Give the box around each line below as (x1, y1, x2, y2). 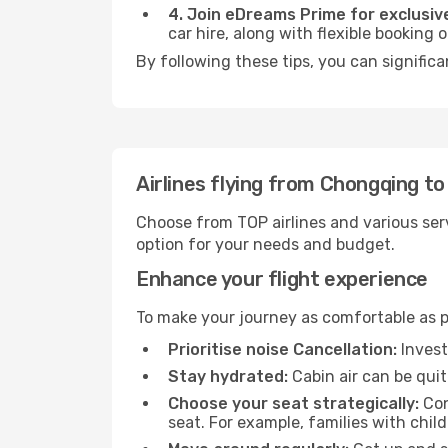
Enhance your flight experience (136, 267, 428, 291)
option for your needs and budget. (136, 235, 395, 254)
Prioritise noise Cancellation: (168, 340, 397, 359)
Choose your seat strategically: (168, 394, 419, 413)
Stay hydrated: (168, 367, 288, 386)
